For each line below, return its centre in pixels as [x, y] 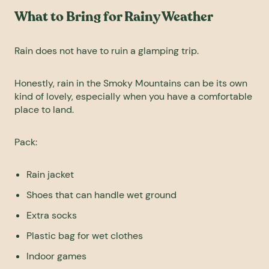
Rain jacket [50, 175]
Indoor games [56, 256]
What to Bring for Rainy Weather [114, 17]
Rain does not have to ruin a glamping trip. [107, 51]
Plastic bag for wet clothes [85, 236]
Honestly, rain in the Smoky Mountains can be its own [131, 83]
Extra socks [52, 216]
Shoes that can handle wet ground [101, 195]
